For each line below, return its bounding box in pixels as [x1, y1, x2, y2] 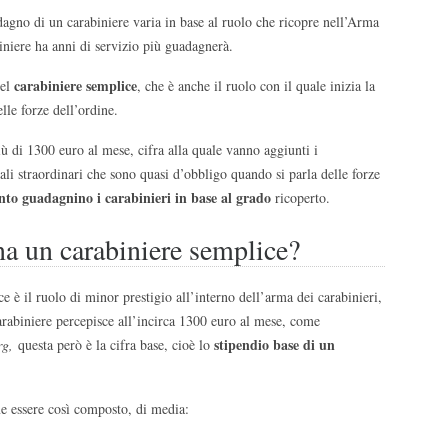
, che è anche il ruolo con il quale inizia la [137, 75, 375, 95]
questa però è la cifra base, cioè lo [18, 334, 214, 354]
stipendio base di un [214, 333, 335, 355]
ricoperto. [271, 187, 330, 207]
